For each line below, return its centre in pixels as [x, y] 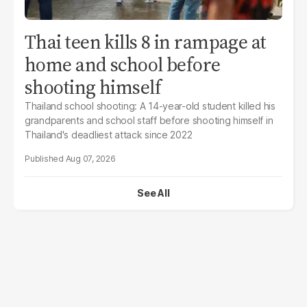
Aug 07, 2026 [90, 158]
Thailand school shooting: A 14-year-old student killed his [150, 106]
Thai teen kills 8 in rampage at [146, 41]
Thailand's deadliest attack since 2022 [109, 134]
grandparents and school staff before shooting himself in [149, 120]
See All [153, 193]
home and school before [123, 64]
